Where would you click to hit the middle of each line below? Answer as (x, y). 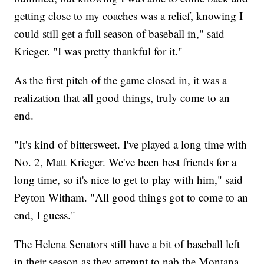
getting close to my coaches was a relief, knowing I (129, 16)
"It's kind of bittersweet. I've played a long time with (131, 144)
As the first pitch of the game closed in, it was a (121, 80)
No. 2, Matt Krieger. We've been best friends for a (126, 162)
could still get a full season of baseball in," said (120, 34)
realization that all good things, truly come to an (122, 98)
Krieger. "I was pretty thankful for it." (99, 51)
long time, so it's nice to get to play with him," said (129, 180)
